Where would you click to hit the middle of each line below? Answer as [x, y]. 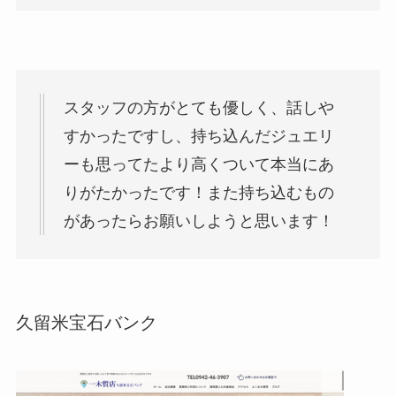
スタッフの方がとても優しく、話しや [198, 108]
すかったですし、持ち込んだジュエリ [198, 137]
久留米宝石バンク [86, 323]
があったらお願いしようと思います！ [198, 221]
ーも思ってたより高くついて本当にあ [198, 165]
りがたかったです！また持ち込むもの [198, 193]
